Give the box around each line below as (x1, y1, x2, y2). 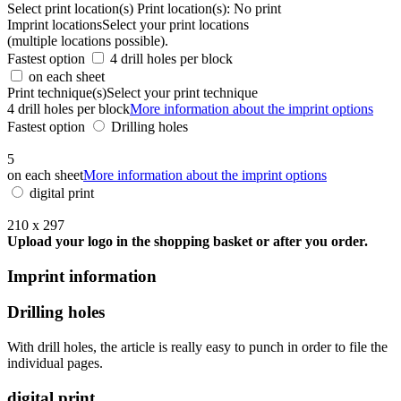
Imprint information (7, 266, 157, 286)
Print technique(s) (7, 84, 107, 100)
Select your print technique (107, 84, 258, 100)
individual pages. (7, 354, 103, 371)
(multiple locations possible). (7, 32, 168, 48)
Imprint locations (7, 16, 102, 32)
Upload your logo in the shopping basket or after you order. (7, 233, 368, 249)
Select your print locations (102, 16, 249, 32)
